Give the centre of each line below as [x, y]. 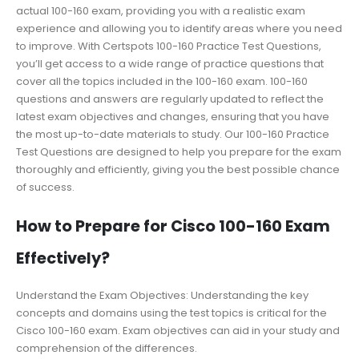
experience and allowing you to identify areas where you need [179, 28]
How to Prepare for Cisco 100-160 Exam [173, 227]
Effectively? [63, 259]
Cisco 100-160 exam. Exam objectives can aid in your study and [178, 331]
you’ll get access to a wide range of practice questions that [170, 63]
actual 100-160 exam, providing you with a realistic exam [161, 10]
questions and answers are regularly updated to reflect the [170, 99]
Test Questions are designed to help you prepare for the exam [179, 151]
